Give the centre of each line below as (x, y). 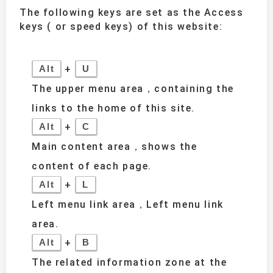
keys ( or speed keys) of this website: (121, 26)
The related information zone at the (129, 262)
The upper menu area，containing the (133, 88)
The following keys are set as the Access (132, 12)
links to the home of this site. (113, 108)
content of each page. (92, 166)
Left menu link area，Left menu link (128, 204)
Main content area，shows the (115, 146)
